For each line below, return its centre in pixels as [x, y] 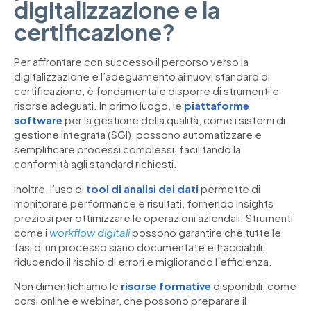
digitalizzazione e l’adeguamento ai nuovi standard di [142, 76]
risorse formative [166, 286]
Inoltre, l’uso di [50, 188]
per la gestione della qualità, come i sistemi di [174, 120]
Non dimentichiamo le [67, 286]
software [38, 120]
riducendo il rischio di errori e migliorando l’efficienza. [143, 261]
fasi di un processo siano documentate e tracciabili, [140, 246]
